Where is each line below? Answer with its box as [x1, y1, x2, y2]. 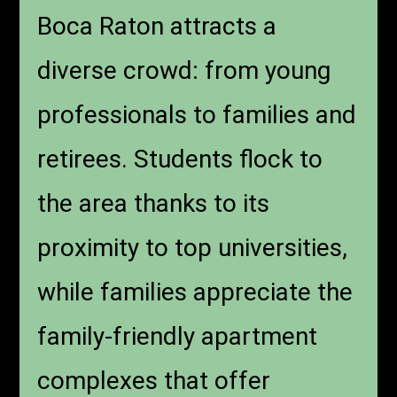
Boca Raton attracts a [37, 12, 277, 42]
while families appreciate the [37, 277, 354, 307]
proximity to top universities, [37, 233, 348, 263]
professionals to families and [37, 100, 357, 130]
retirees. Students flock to [37, 144, 323, 175]
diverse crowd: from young [37, 56, 331, 86]
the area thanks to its [37, 189, 270, 219]
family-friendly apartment [37, 322, 318, 352]
